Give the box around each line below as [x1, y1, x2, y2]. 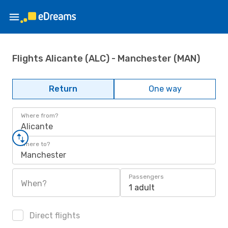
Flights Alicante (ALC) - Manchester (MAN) [12, 52, 200, 64]
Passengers [129, 173, 164, 180]
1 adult [129, 183, 155, 192]
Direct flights [27, 211, 80, 220]
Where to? [21, 140, 50, 148]
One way [148, 84, 182, 94]
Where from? [21, 112, 58, 119]
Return [49, 84, 77, 94]
